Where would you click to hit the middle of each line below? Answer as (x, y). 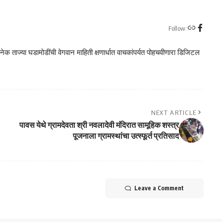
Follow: (177, 28)
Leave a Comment (159, 188)
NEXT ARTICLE (174, 113)
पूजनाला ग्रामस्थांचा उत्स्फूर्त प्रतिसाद (126, 136)
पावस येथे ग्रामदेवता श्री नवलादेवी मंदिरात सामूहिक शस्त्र (99, 125)
